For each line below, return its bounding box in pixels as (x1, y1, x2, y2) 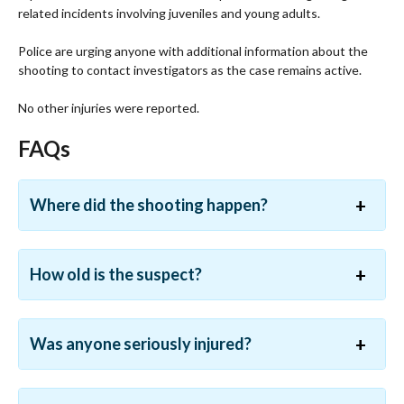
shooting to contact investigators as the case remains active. (18, 62, 362, 78)
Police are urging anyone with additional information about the (18, 43, 368, 60)
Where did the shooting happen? (30, 195, 268, 216)
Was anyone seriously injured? (30, 334, 252, 354)
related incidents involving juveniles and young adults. (18, 5, 320, 22)
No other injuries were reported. (18, 100, 199, 116)
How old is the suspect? (30, 264, 202, 285)
